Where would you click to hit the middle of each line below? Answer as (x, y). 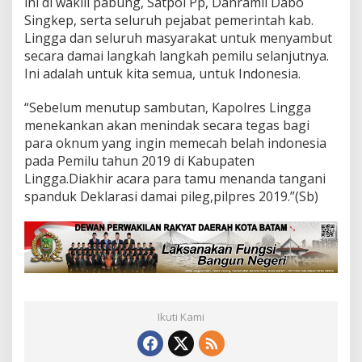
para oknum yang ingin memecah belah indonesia (175, 143)
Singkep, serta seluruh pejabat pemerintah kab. (169, 20)
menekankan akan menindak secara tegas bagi (167, 125)
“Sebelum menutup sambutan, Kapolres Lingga (168, 107)
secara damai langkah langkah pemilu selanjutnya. (177, 56)
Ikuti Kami (181, 316)
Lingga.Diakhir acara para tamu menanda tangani (175, 179)
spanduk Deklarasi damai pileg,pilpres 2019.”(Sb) (171, 196)
